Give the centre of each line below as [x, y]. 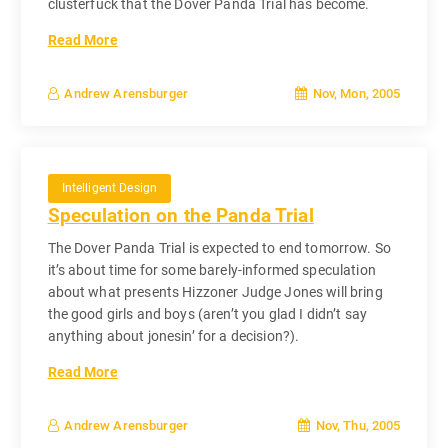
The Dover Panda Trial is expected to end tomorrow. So [219, 247]
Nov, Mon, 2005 [355, 93]
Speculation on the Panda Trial [180, 216]
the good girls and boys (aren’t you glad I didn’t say [207, 313]
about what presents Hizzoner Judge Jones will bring [215, 291]
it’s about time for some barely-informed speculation [211, 269]
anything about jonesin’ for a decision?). [173, 335]
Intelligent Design [109, 187]
